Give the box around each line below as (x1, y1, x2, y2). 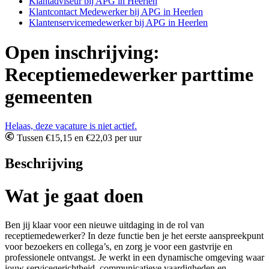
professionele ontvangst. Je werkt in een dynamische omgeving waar (5, 252, 264, 263)
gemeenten (5, 85, 92, 107)
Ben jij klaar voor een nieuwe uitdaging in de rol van (5, 220, 204, 231)
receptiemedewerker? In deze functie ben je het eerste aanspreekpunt (5, 231, 264, 241)
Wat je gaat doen (5, 184, 144, 207)
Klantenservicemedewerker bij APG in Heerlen (29, 17, 208, 28)
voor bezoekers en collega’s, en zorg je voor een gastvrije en (5, 241, 232, 252)
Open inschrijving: (5, 41, 160, 63)
